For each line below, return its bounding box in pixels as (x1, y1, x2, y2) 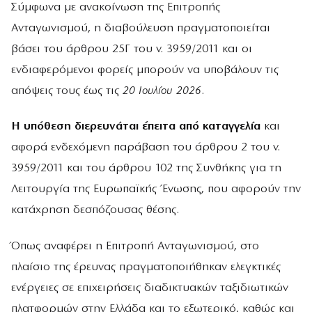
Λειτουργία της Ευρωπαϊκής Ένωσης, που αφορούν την (11, 183, 301, 196)
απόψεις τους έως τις (11, 85, 119, 97)
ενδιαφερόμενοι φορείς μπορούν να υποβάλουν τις (11, 64, 279, 76)
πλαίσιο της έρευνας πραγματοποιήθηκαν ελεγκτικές (11, 260, 281, 273)
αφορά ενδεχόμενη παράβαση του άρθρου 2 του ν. (11, 141, 280, 154)
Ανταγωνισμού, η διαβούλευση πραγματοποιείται (11, 22, 270, 34)
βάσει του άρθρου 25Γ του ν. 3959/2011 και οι (11, 43, 252, 55)
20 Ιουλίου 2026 (119, 85, 201, 97)
